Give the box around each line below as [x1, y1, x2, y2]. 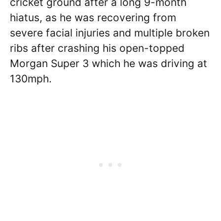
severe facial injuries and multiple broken [10, 26, 210, 39]
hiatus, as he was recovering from [10, 11, 176, 24]
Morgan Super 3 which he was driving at [10, 57, 207, 70]
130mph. [10, 72, 58, 85]
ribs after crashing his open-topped [10, 41, 184, 54]
